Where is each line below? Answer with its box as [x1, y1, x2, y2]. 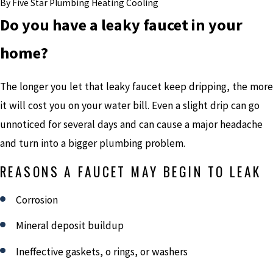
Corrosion [16, 193, 58, 207]
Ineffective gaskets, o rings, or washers [16, 244, 188, 258]
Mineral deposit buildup [16, 219, 124, 233]
